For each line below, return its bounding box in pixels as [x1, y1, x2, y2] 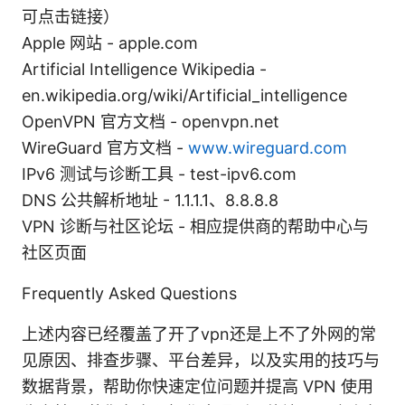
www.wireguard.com [188, 137, 347, 157]
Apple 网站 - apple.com [22, 33, 198, 52]
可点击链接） [22, 6, 119, 26]
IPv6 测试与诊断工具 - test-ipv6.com [22, 164, 297, 184]
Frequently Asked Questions [22, 283, 237, 303]
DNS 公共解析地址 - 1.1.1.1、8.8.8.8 [22, 190, 278, 210]
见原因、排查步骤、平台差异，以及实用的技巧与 [22, 350, 380, 370]
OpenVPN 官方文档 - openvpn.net [22, 111, 279, 131]
